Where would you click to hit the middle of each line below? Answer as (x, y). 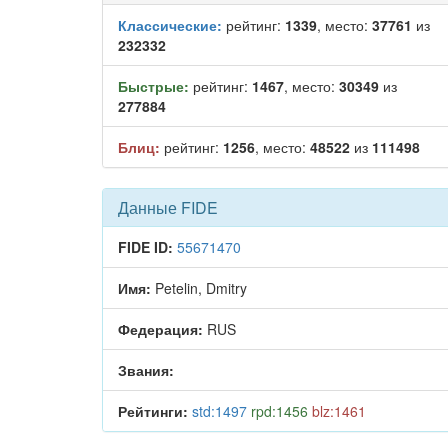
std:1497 (219, 411)
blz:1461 (339, 411)
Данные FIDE (168, 207)
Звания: (146, 370)
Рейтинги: (153, 411)
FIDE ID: (145, 247)
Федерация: (160, 329)
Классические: (170, 25)
